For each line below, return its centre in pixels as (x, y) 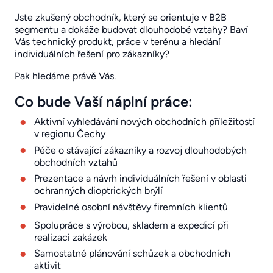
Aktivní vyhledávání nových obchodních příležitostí (144, 122)
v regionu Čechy (70, 134)
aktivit (48, 266)
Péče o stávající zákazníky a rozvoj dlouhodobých (140, 150)
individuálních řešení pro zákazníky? (92, 54)
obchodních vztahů (76, 162)
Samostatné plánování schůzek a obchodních (132, 253)
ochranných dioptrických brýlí (98, 191)
